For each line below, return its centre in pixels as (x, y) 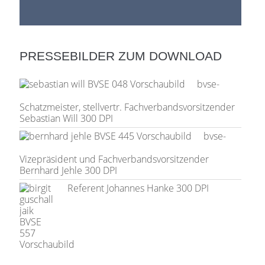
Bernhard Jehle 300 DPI (69, 170)
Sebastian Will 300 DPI (67, 118)
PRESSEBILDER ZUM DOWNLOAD (121, 56)
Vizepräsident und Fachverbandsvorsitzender (114, 159)
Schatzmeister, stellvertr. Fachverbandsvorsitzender (127, 107)
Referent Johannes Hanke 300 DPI (138, 188)
